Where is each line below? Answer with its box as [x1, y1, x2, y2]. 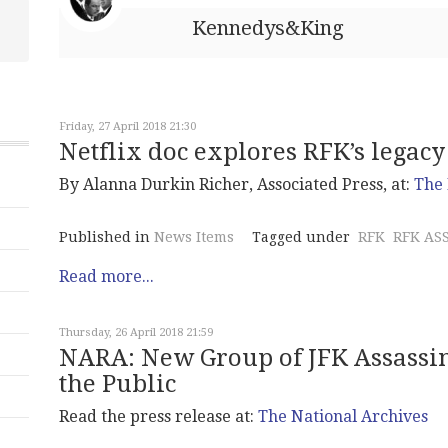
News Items [154, 229, 234, 245]
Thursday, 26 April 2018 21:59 [59, 326, 213, 339]
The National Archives [258, 407, 428, 426]
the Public [59, 370, 176, 398]
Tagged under [252, 229, 350, 245]
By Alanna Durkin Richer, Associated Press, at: [59, 175, 414, 194]
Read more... [59, 267, 154, 286]
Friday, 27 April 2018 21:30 [59, 120, 196, 133]
